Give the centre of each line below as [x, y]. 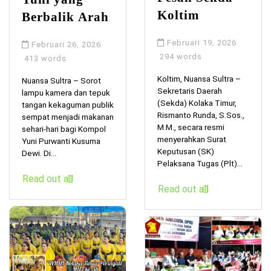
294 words [180, 56]
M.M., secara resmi [191, 127]
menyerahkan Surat [192, 139]
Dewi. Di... [39, 153]
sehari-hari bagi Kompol [64, 129]
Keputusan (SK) [186, 151]
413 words [44, 58]
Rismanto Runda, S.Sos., [201, 115]
